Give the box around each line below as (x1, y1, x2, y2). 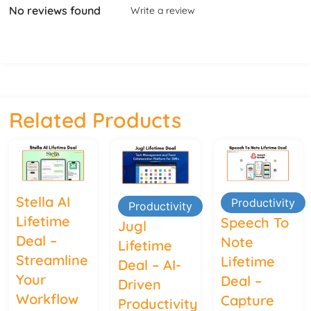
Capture (220, 292, 274, 310)
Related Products (9, 106, 182, 133)
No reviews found (9, 3, 101, 18)
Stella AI (16, 193, 71, 211)
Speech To (220, 214, 289, 232)
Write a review (131, 3, 196, 17)
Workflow (16, 290, 79, 308)
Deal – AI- (118, 256, 182, 274)
